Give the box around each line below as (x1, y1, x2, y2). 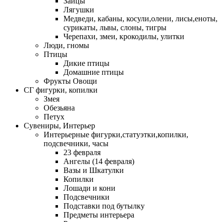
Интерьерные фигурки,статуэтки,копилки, (44, 130, 188, 139)
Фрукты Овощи (44, 77, 97, 86)
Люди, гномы (44, 41, 89, 50)
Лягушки (63, 5, 94, 14)
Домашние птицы (63, 68, 124, 77)
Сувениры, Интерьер (24, 121, 95, 130)
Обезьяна (44, 104, 75, 112)
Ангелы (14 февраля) (63, 157, 134, 166)
